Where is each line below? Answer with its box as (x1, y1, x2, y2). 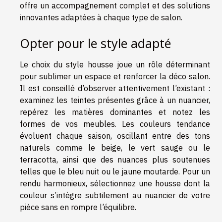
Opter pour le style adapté (20, 35, 171, 52)
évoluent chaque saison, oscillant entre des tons (20, 131, 210, 141)
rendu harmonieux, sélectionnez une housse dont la (20, 178, 210, 189)
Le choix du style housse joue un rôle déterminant (20, 59, 210, 70)
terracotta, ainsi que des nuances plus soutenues (20, 155, 210, 165)
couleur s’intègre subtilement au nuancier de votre (20, 190, 210, 201)
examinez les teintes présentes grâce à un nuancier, (20, 95, 210, 106)
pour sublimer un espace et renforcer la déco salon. (20, 71, 210, 82)
